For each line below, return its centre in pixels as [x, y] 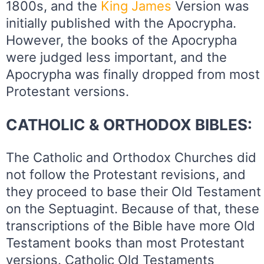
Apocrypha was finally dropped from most [133, 75]
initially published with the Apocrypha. [121, 23]
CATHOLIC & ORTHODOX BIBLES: [129, 125]
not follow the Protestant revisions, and [126, 175]
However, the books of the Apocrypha [121, 40]
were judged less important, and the [116, 57]
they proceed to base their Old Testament [133, 192]
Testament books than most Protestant [125, 243]
